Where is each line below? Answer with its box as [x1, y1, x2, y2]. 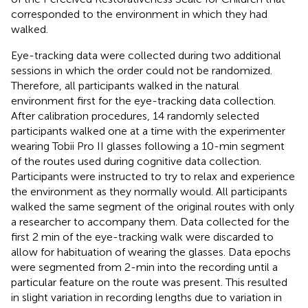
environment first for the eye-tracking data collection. [11, 93, 276, 107]
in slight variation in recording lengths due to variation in [11, 290, 282, 304]
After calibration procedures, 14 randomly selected [11, 109, 259, 122]
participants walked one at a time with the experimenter [11, 124, 285, 137]
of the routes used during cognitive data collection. [11, 154, 261, 168]
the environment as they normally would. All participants [11, 184, 287, 198]
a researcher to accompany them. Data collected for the [11, 214, 289, 228]
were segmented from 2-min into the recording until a [11, 260, 278, 274]
